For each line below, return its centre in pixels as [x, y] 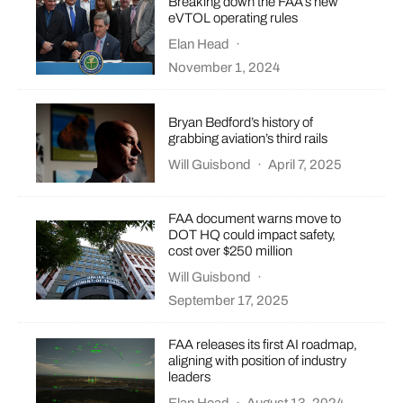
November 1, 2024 [224, 67]
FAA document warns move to [255, 219]
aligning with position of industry [258, 361]
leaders [190, 377]
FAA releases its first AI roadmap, [263, 345]
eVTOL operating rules [233, 18]
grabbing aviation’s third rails [248, 138]
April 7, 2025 [305, 164]
